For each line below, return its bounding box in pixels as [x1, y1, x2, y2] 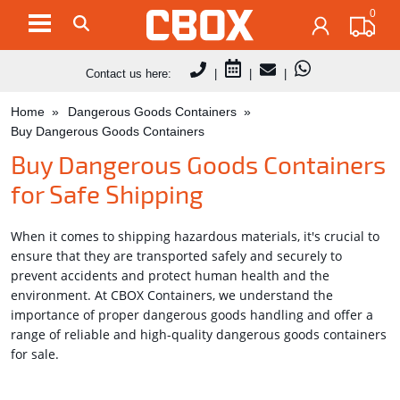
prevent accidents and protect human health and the [11, 266, 330, 284]
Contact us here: [85, 66, 186, 80]
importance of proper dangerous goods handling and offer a [11, 305, 374, 323]
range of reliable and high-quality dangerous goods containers [11, 325, 387, 343]
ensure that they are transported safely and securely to [11, 246, 343, 264]
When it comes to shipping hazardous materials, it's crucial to [11, 227, 380, 245]
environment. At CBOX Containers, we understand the [11, 286, 334, 304]
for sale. [11, 345, 60, 362]
